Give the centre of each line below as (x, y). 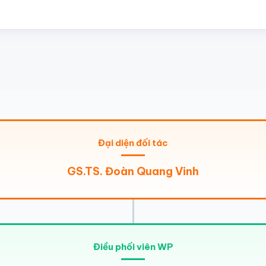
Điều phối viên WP (133, 247)
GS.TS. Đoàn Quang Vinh (133, 172)
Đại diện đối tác (133, 143)
